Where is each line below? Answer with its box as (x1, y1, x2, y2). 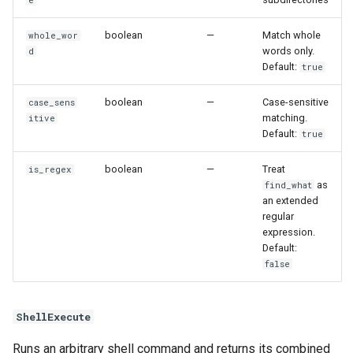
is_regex (28, 163, 72, 175)
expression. (262, 225, 315, 238)
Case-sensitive (262, 95, 329, 108)
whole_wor (28, 29, 79, 41)
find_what (265, 179, 313, 191)
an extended (262, 194, 318, 206)
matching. (262, 111, 307, 124)
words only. (262, 44, 314, 57)
